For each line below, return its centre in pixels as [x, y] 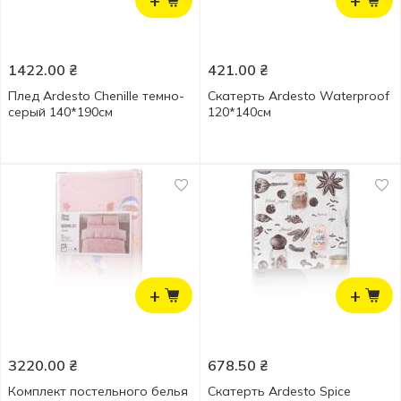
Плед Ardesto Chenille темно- [96, 96]
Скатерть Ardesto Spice [279, 391]
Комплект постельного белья [98, 391]
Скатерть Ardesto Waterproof [299, 96]
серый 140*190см [60, 112]
